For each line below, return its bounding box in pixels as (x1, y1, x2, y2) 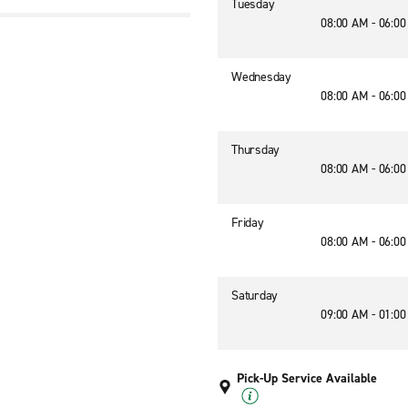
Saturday (231, 287, 278, 304)
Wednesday (231, 68, 291, 86)
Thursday (231, 141, 280, 158)
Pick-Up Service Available (237, 370, 377, 387)
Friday (231, 214, 264, 231)
